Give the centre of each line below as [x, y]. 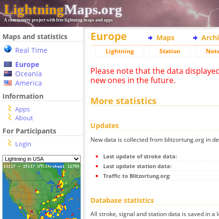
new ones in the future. [133, 80]
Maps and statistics [35, 36]
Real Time [31, 50]
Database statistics [122, 200]
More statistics [123, 101]
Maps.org [93, 9]
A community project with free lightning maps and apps [58, 20]
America [29, 83]
